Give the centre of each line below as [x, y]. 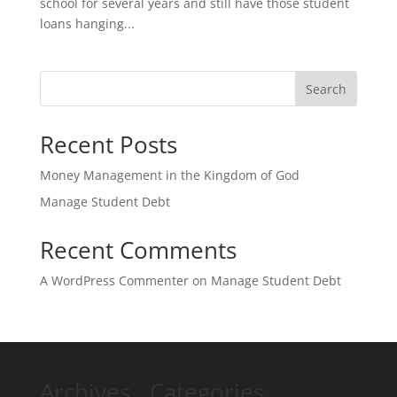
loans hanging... [87, 23]
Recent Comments [138, 250]
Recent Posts [108, 144]
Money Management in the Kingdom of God [169, 175]
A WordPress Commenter [114, 280]
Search [327, 89]
